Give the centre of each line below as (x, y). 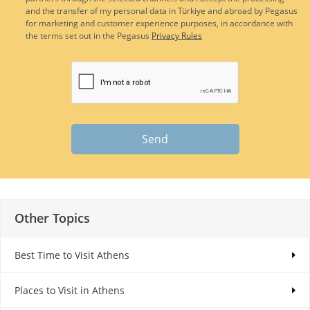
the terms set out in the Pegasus (89, 36)
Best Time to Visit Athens (72, 255)
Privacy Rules (177, 36)
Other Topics (52, 218)
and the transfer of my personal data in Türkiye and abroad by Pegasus (162, 11)
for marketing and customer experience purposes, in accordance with (159, 24)
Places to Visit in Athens (70, 291)
